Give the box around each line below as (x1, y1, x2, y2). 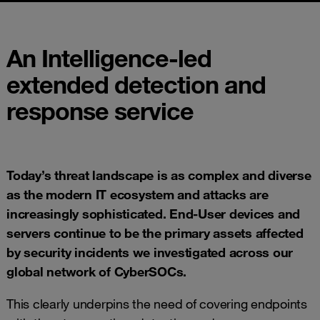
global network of (6, 264, 114, 279)
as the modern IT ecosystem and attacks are (6, 186, 269, 202)
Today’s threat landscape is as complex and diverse (6, 167, 311, 183)
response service (6, 96, 194, 126)
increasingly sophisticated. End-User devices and (6, 206, 300, 221)
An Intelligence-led (6, 43, 211, 73)
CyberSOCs (114, 264, 184, 279)
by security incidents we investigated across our (6, 244, 293, 260)
